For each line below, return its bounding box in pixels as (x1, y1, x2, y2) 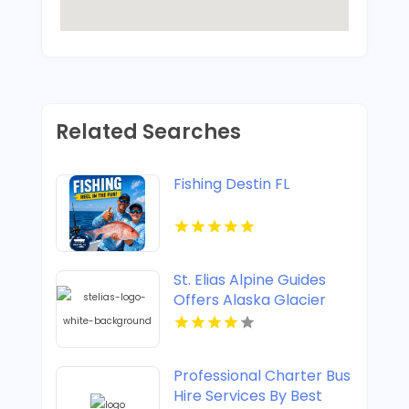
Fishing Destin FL (173, 173, 289, 195)
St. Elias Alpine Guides (173, 269, 326, 291)
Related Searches (55, 118, 241, 147)
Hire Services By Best (173, 385, 322, 407)
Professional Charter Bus (173, 365, 351, 387)
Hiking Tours (173, 309, 259, 331)
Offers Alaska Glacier (173, 289, 326, 311)
